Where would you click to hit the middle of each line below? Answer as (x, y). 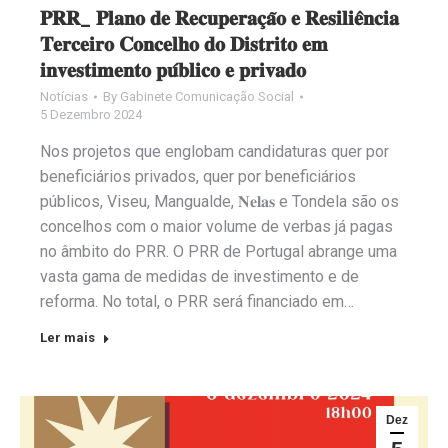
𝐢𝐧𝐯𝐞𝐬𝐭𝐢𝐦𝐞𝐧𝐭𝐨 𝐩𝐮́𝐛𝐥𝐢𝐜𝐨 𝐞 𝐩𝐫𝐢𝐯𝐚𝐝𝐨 (173, 70)
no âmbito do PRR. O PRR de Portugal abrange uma (218, 252)
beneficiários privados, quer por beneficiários (198, 177)
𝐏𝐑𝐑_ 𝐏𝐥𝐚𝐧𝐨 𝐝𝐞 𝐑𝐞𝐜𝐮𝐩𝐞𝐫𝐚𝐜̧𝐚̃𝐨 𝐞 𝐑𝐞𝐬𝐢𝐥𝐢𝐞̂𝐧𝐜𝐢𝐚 (219, 18)
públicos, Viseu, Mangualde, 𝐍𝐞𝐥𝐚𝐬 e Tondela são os (219, 202)
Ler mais (67, 338)
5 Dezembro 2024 (91, 115)
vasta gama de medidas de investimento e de (199, 277)
